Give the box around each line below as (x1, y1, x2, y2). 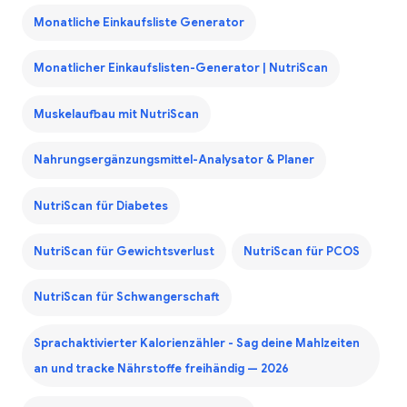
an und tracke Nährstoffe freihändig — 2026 (33, 361, 289, 376)
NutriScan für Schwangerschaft (33, 290, 220, 305)
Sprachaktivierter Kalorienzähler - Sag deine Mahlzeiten (33, 335, 360, 351)
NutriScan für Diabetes (33, 198, 168, 213)
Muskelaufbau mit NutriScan (33, 106, 199, 122)
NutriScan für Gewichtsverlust (33, 243, 214, 259)
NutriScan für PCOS (243, 243, 360, 259)
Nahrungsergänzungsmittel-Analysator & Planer (33, 153, 314, 168)
